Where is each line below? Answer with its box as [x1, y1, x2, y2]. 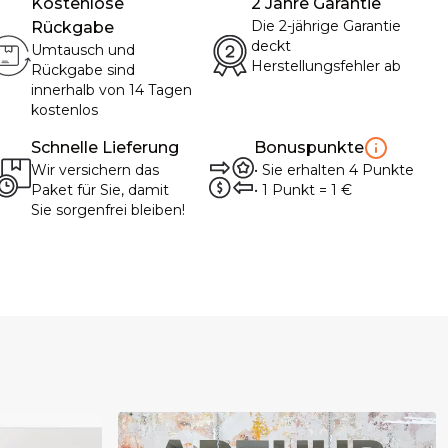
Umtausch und [31, 41, 135, 59]
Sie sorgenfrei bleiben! [31, 201, 185, 219]
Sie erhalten [262, 161, 345, 179]
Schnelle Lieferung [31, 138, 179, 157]
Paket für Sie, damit [31, 181, 169, 199]
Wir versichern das [31, 161, 159, 179]
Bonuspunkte [254, 138, 364, 157]
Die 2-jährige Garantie [251, 17, 401, 35]
